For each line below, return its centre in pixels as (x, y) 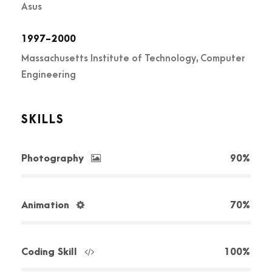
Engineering (49, 74)
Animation (45, 205)
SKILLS (43, 120)
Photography (53, 158)
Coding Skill (49, 252)
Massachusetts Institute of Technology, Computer (133, 58)
